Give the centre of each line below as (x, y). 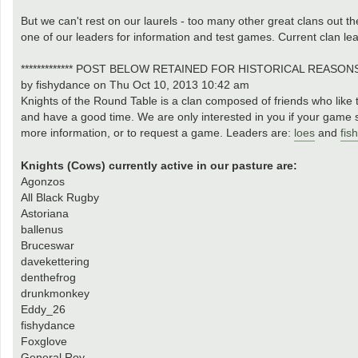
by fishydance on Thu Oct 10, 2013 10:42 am (135, 85)
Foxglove (44, 342)
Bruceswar (48, 246)
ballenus (42, 230)
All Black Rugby (60, 198)
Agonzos (43, 182)
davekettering (55, 262)
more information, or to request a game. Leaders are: (157, 133)
